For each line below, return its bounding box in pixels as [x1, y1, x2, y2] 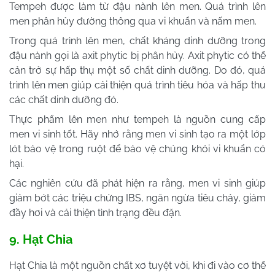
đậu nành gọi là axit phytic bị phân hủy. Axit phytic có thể [9, 49, 266, 61]
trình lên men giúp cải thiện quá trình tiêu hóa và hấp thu [9, 79, 266, 91]
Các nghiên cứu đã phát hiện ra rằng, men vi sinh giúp [9, 177, 266, 189]
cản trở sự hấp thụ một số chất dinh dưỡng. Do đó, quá [9, 64, 266, 76]
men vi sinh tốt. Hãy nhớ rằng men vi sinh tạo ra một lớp [9, 128, 266, 140]
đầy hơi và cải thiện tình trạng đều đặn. [9, 206, 182, 219]
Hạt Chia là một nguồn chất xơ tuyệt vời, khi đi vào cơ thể [9, 259, 266, 271]
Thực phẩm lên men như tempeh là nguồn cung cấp [9, 113, 266, 125]
